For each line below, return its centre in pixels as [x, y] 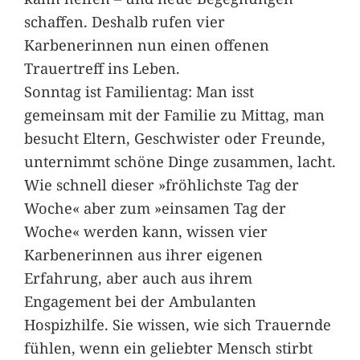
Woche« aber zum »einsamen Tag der [155, 208]
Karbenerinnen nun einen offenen [146, 45]
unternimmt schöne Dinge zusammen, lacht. [180, 162]
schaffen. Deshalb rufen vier [124, 22]
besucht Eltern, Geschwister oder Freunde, [174, 138]
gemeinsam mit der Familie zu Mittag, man [174, 115]
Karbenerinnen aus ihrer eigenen [143, 255]
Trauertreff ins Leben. [102, 68]
